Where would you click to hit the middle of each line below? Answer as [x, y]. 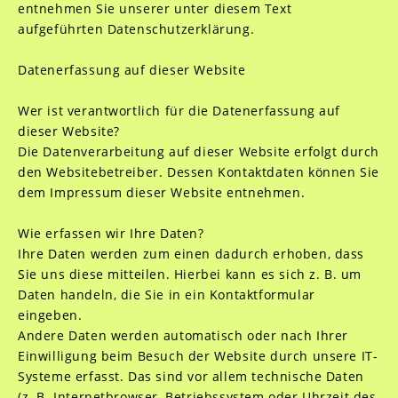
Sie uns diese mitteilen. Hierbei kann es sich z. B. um [190, 274]
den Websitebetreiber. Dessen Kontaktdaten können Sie [198, 172]
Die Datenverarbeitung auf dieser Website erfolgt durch [199, 151]
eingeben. [50, 315]
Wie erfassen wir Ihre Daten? [111, 233]
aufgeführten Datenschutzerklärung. [136, 29]
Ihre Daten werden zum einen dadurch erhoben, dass [191, 254]
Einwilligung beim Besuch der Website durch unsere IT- [198, 356]
